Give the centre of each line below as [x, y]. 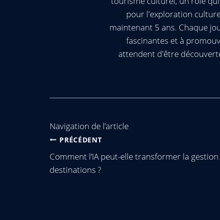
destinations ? [75, 170]
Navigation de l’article [89, 126]
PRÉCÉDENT [81, 139]
